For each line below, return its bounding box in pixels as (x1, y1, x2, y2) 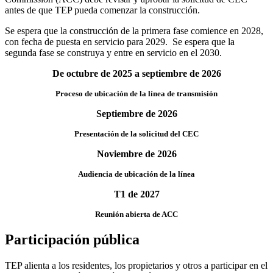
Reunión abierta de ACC (95, 210, 178, 219)
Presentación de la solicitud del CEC (74, 129, 199, 139)
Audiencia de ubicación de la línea (78, 169, 195, 179)
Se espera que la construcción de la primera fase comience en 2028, (5, 26, 263, 37)
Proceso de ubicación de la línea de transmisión (55, 89, 218, 99)
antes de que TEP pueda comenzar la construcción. (5, 5, 200, 16)
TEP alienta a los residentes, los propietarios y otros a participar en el (5, 260, 268, 271)
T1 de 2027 (113, 189, 160, 200)
